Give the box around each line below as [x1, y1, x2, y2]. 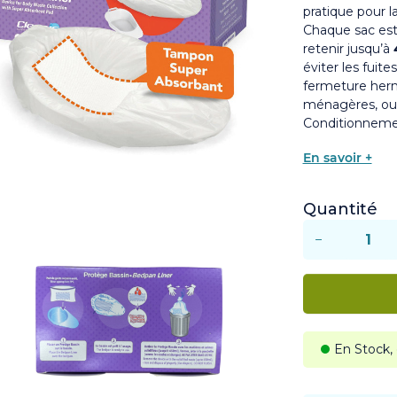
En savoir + [302, 150, 372, 166]
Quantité [302, 199, 378, 219]
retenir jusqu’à [302, 41, 393, 57]
